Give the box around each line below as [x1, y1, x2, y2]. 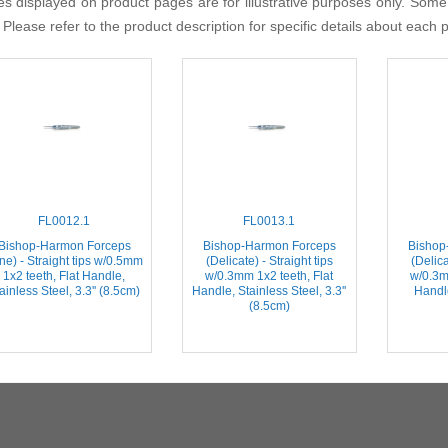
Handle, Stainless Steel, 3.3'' [192, 283, 346, 298]
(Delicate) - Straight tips [205, 253, 333, 268]
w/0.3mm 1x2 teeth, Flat [205, 268, 333, 283]
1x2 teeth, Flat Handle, [3, 268, 125, 283]
